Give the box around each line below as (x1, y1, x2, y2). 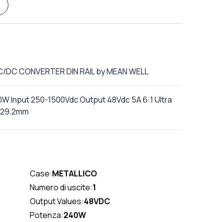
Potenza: (29, 210, 63, 221)
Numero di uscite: (29, 182, 93, 193)
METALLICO (52, 168, 97, 179)
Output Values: (29, 196, 84, 207)
